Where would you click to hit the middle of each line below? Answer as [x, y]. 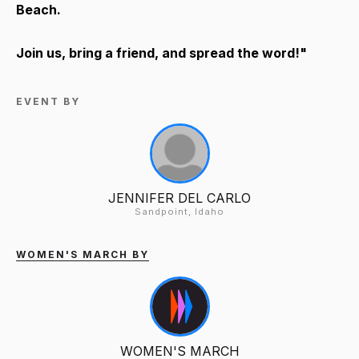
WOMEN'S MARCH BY [83, 254]
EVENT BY [48, 101]
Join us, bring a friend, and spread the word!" [161, 52]
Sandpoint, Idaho [179, 211]
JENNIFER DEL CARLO [179, 198]
